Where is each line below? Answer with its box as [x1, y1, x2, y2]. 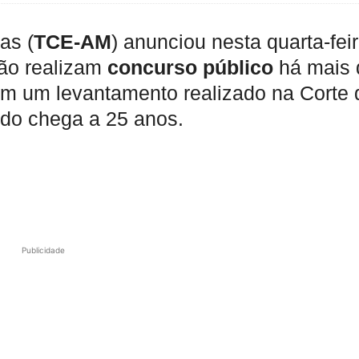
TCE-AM [34, 30, 111, 53]
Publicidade [22, 245, 65, 255]
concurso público [107, 56, 279, 79]
